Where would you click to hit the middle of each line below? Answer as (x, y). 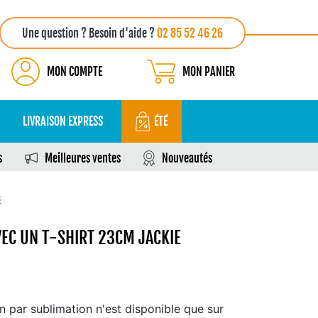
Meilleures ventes (83, 158)
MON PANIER (209, 72)
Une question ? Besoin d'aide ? (89, 33)
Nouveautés (187, 158)
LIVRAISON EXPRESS (63, 121)
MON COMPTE (75, 72)
